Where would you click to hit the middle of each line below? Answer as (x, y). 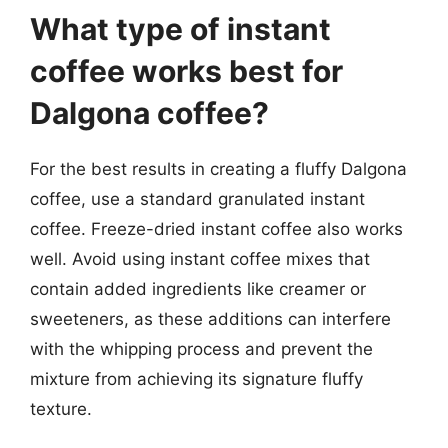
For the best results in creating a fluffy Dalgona (218, 168)
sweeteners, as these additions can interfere (210, 318)
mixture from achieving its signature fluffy (196, 378)
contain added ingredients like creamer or (198, 288)
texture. (61, 408)
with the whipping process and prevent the (201, 348)
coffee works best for (186, 70)
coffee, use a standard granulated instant (197, 198)
